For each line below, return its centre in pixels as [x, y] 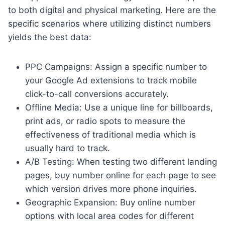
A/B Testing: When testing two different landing [121, 161]
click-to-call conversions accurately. [97, 94]
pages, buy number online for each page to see [121, 175]
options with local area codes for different [109, 216]
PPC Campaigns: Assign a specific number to [116, 67]
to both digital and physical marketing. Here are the [112, 10]
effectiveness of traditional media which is [110, 134]
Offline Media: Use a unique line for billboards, [119, 107]
